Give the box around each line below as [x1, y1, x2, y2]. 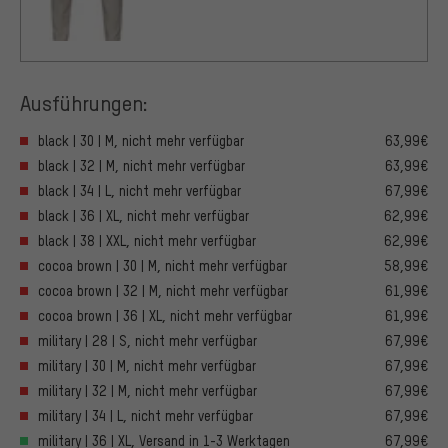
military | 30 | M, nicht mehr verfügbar [38, 356, 256, 374]
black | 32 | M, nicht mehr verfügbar [38, 156, 245, 174]
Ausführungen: [20, 88, 148, 116]
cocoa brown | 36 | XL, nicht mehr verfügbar [38, 306, 292, 324]
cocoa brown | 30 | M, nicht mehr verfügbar [38, 256, 287, 274]
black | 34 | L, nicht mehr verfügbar [38, 181, 241, 199]
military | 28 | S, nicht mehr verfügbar [38, 331, 257, 349]
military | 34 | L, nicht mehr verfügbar [38, 406, 253, 424]
